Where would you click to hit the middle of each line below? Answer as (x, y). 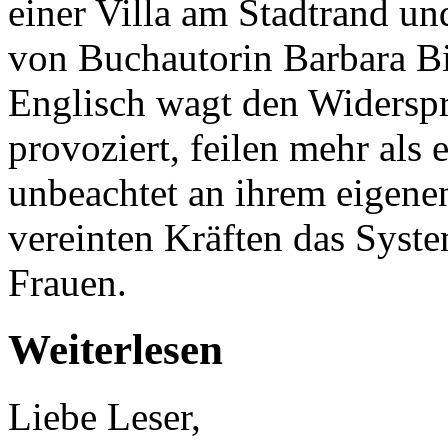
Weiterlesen (115, 349)
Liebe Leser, (104, 416)
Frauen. (67, 282)
